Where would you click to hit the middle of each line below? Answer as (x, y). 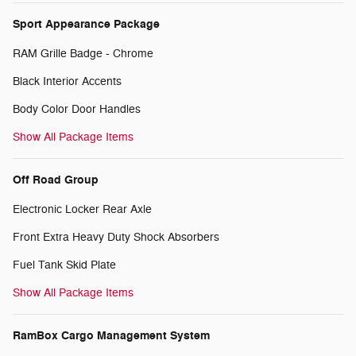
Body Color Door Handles (77, 109)
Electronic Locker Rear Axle (82, 209)
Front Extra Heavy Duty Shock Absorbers (116, 237)
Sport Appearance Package (86, 24)
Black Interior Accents (67, 81)
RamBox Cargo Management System (111, 335)
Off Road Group (56, 180)
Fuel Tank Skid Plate (64, 265)
